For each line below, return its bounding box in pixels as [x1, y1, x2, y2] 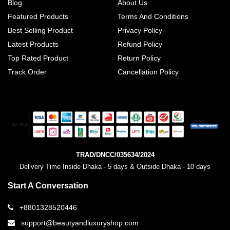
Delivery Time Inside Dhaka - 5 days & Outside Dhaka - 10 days [20, 162, 210, 170]
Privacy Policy [118, 26, 162, 35]
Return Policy [118, 54, 161, 63]
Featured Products [8, 12, 68, 21]
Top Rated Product [8, 54, 68, 63]
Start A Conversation [8, 181, 88, 190]
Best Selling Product [8, 26, 73, 35]
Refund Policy [118, 40, 162, 49]
